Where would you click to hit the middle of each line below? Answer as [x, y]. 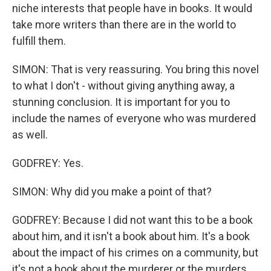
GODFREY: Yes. [48, 163]
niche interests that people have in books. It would [132, 8]
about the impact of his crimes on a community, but [135, 253]
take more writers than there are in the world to [124, 24]
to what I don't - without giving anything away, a [123, 86]
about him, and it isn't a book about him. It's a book [131, 236]
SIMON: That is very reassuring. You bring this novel [135, 69]
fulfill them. [39, 41]
